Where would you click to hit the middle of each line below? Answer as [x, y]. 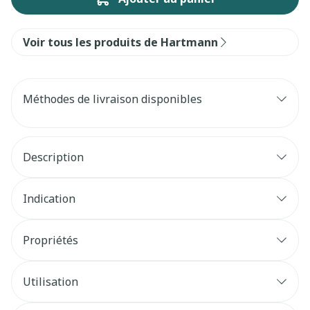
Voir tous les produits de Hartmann [120, 42]
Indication [49, 199]
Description [53, 157]
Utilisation [51, 282]
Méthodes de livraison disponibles [112, 99]
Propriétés [51, 240]
